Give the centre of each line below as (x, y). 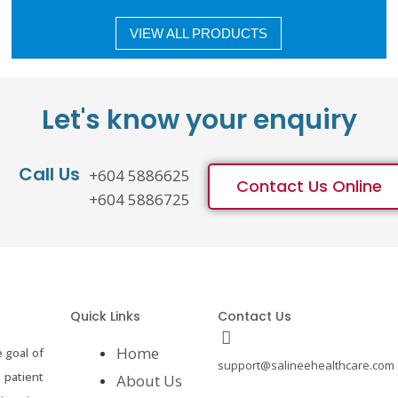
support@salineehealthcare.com (306, 365)
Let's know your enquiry (199, 120)
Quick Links (105, 316)
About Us (149, 381)
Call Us (49, 174)
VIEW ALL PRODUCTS (199, 34)
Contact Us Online (309, 186)
